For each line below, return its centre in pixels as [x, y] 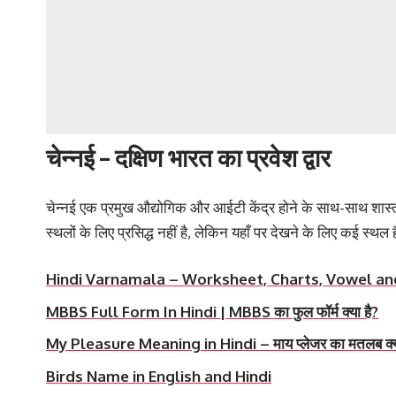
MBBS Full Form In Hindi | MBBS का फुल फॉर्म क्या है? [212, 311]
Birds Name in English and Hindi [159, 376]
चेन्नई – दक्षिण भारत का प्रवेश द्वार [188, 157]
